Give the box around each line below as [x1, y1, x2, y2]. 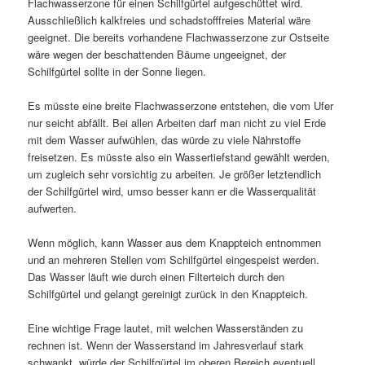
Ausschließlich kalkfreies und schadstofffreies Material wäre [28, 11, 311, 28]
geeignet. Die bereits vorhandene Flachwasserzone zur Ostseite [28, 29, 330, 45]
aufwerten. [28, 200, 77, 216]
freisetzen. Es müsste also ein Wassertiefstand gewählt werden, [28, 148, 331, 165]
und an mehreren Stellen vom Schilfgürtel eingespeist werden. [28, 251, 320, 267]
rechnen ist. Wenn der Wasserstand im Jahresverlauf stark [28, 337, 305, 354]
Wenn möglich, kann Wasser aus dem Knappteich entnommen [28, 234, 322, 250]
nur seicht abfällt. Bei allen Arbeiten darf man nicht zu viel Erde [28, 114, 327, 130]
